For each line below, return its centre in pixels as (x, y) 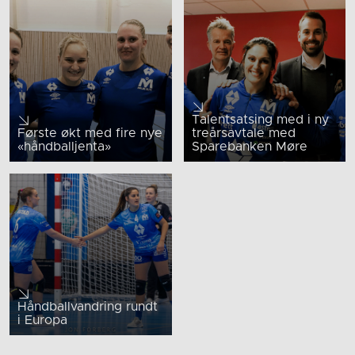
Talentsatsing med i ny (260, 119)
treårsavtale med (243, 133)
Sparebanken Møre (249, 146)
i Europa (42, 321)
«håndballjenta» (64, 146)
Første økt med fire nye (90, 133)
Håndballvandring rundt (88, 307)
